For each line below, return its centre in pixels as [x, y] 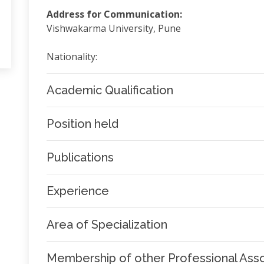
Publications [80, 157]
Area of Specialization [107, 225]
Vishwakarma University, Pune [113, 28]
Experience [77, 191]
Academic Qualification [110, 90]
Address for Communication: [114, 14]
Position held [82, 124]
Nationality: [72, 57]
